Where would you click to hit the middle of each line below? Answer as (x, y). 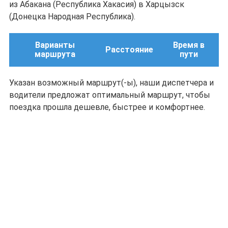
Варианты (55, 45)
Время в (189, 45)
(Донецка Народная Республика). (72, 17)
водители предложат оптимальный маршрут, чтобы (110, 95)
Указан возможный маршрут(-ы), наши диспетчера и (111, 83)
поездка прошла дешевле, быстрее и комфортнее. (107, 107)
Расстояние (129, 50)
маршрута (55, 54)
